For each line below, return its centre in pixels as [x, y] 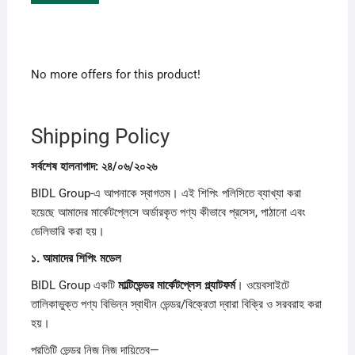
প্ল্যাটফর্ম [219, 285]
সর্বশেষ [45, 166]
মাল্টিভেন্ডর [137, 285]
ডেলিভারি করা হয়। [67, 231]
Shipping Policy [100, 136]
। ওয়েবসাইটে [262, 285]
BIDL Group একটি [74, 285]
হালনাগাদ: [80, 166]
